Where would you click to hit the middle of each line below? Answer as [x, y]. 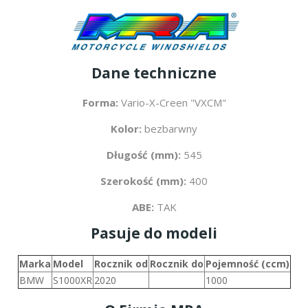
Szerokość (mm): [143, 180]
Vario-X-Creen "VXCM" [172, 102]
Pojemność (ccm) [247, 263]
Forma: [100, 102]
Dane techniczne [154, 73]
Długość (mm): [143, 154]
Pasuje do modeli [154, 233]
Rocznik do [176, 263]
